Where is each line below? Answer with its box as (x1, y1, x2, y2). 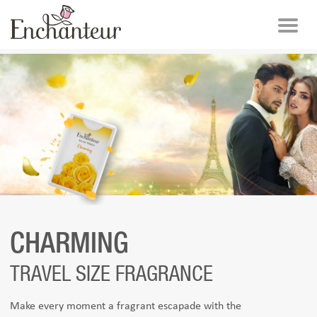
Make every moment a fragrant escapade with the (10, 301, 242, 312)
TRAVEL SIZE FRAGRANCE (10, 261, 214, 285)
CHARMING (10, 232, 129, 258)
